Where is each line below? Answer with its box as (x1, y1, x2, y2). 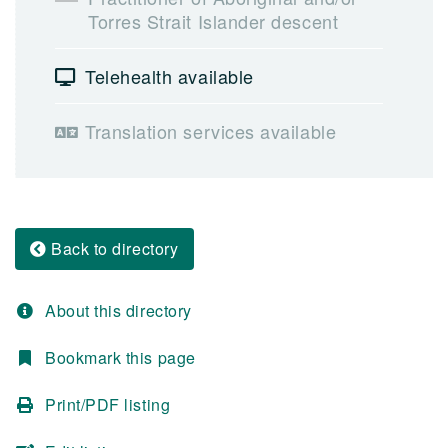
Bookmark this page (45, 346, 196, 369)
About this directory (45, 299, 192, 322)
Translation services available (85, 118, 337, 144)
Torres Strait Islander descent (88, 8, 339, 34)
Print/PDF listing (45, 393, 171, 416)
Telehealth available (85, 63, 254, 89)
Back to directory (46, 237, 179, 260)
